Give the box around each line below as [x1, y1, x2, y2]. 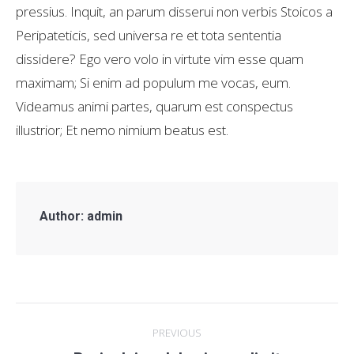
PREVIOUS [153, 326, 201, 340]
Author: [40, 209, 84, 224]
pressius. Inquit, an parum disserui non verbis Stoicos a [16, 2, 333, 21]
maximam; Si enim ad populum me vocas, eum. [16, 73, 291, 92]
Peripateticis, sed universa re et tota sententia [16, 26, 281, 44]
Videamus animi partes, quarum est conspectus [16, 97, 293, 115]
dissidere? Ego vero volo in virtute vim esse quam [16, 50, 303, 68]
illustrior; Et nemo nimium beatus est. [16, 121, 228, 139]
